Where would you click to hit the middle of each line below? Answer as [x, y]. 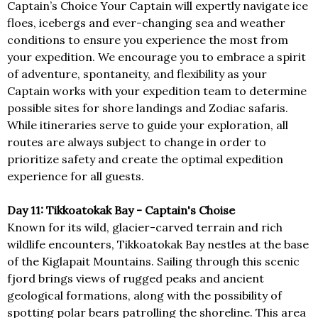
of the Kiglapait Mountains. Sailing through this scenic [153, 262]
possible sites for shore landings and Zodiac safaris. [148, 108]
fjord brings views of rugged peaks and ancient [136, 279]
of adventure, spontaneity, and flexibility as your [137, 74]
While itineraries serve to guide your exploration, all [148, 125]
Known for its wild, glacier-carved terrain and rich [145, 227]
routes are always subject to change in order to [137, 142]
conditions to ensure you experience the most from [148, 40]
